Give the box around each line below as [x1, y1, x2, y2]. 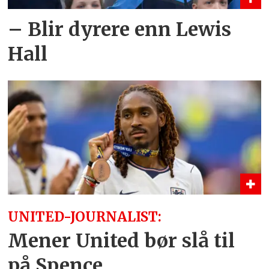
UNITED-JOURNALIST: [8, 208, 162, 225]
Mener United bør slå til [8, 229, 235, 253]
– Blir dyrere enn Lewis [8, 17, 232, 42]
